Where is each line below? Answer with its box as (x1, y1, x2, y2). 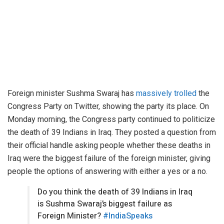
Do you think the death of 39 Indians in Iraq (37, 185, 192, 198)
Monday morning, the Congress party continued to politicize (7, 114, 215, 124)
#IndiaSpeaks (103, 209, 152, 222)
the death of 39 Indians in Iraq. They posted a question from (7, 127, 216, 137)
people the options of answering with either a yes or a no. (7, 166, 207, 176)
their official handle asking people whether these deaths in (7, 140, 210, 150)
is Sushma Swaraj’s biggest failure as (37, 197, 172, 210)
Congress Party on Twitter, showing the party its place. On (7, 101, 209, 111)
